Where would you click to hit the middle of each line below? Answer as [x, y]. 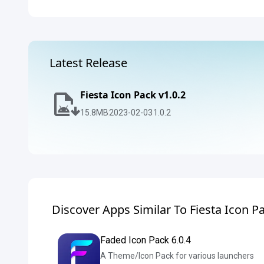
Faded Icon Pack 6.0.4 [146, 240]
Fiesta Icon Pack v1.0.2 [133, 95]
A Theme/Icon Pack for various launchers [177, 256]
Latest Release [88, 63]
